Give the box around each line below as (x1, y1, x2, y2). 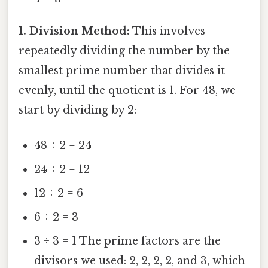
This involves (130, 24, 205, 38)
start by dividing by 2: (19, 103, 136, 117)
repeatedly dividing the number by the (19, 44, 230, 57)
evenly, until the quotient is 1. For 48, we (19, 83, 236, 97)
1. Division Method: (19, 24, 130, 38)
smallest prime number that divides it (19, 63, 225, 77)
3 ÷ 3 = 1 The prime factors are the (34, 234, 221, 248)
